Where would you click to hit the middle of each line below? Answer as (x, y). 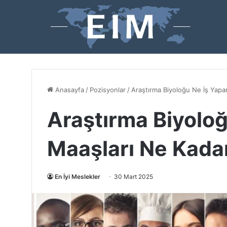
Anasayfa (69, 90)
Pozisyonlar (108, 90)
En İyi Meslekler (78, 177)
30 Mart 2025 (134, 177)
